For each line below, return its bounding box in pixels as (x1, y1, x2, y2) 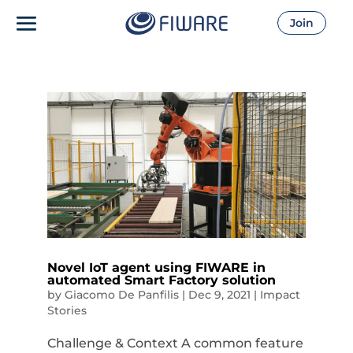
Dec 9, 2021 (188, 287, 251, 302)
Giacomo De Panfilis (64, 287, 179, 302)
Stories (46, 303, 87, 318)
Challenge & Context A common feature (46, 335, 303, 351)
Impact (259, 287, 300, 302)
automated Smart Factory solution (46, 272, 276, 288)
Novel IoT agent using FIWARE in (46, 259, 266, 275)
